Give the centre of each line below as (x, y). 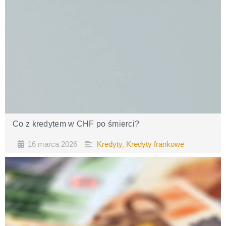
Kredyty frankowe (155, 144)
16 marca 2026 (52, 144)
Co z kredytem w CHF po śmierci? (76, 124)
